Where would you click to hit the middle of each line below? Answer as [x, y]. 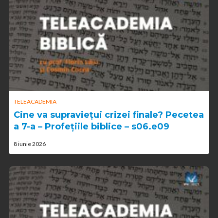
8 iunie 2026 [30, 144]
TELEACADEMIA [35, 102]
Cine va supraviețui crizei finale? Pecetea [109, 115]
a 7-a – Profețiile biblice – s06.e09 [91, 127]
